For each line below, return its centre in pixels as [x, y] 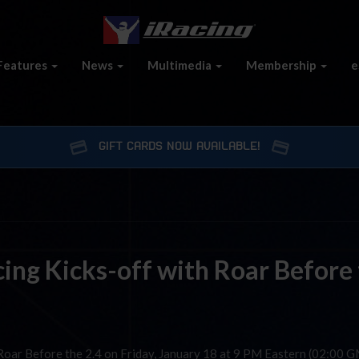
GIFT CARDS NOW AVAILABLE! [179, 147]
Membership [282, 65]
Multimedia [181, 65]
